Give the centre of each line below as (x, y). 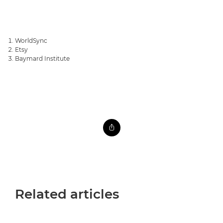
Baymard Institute (42, 58)
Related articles (67, 194)
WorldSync (31, 40)
